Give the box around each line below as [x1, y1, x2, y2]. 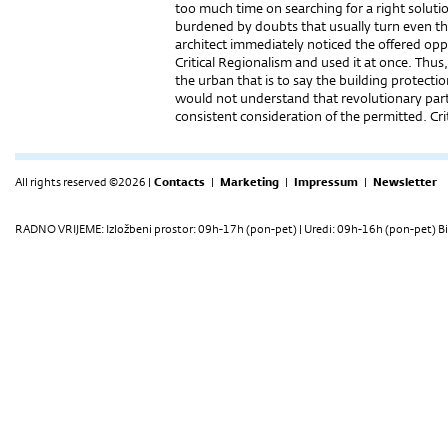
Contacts [154, 174, 205, 190]
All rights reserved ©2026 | [15, 174, 151, 190]
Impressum [294, 174, 358, 190]
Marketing [220, 174, 279, 190]
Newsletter [373, 174, 437, 190]
